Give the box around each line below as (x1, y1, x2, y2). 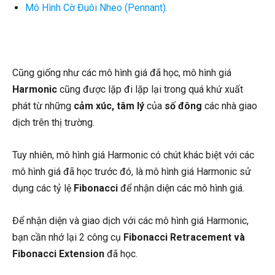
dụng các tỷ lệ (12, 182, 74, 194)
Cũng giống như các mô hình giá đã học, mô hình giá (12, 66, 231, 79)
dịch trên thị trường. (12, 116, 95, 128)
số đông (165, 99, 202, 112)
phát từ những (12, 99, 74, 112)
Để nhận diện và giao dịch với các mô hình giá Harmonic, (12, 214, 249, 227)
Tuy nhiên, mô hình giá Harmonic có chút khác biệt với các (12, 149, 254, 161)
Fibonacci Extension (12, 247, 104, 260)
